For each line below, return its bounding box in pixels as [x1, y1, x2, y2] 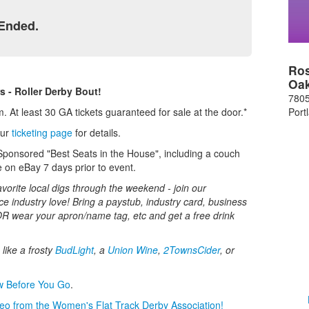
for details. [72, 126, 121, 140]
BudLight [55, 243, 94, 257]
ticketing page [12, 126, 72, 140]
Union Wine [108, 243, 158, 257]
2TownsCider [163, 243, 220, 257]
